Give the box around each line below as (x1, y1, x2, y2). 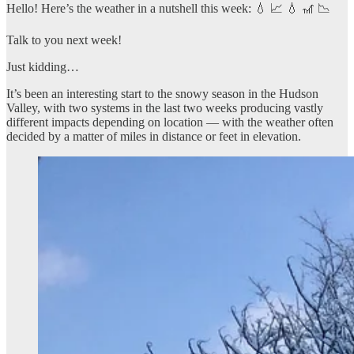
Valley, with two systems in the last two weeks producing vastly (6, 100, 323, 115)
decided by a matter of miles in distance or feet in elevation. (6, 129, 301, 143)
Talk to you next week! (6, 32, 122, 47)
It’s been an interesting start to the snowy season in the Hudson (6, 86, 318, 100)
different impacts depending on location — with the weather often (6, 115, 333, 129)
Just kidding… (6, 59, 79, 73)
